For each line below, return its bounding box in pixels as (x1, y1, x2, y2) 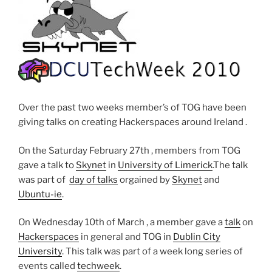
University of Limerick (118, 159, 212, 171)
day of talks (69, 174, 118, 185)
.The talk (212, 159, 248, 171)
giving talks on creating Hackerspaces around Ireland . (18, 117, 247, 128)
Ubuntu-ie (18, 188, 62, 200)
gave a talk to (18, 159, 76, 171)
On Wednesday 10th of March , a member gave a (18, 217, 225, 228)
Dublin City (173, 231, 220, 243)
